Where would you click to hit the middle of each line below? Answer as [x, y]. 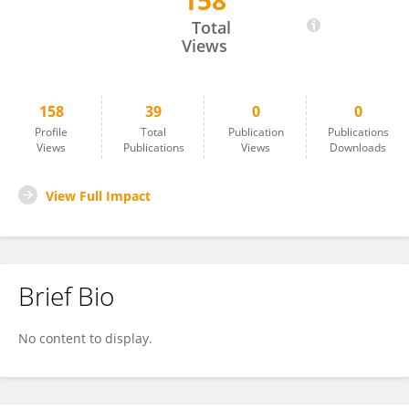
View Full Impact [98, 196]
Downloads [358, 147]
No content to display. [85, 338]
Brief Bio [66, 296]
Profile [51, 132]
